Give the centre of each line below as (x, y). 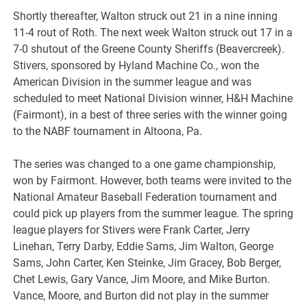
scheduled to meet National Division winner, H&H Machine (153, 99)
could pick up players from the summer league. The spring (153, 214)
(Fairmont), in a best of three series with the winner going (150, 115)
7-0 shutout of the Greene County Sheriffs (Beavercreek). (149, 49)
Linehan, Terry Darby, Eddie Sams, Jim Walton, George (144, 247)
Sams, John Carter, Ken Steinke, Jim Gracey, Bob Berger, (147, 263)
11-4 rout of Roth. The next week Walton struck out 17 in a (153, 33)
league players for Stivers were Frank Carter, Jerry (132, 230)
